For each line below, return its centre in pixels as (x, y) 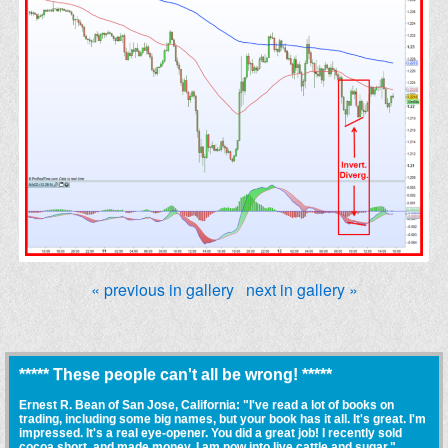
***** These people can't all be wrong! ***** (175, 375)
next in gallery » (301, 290)
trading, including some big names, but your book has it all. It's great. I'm (222, 419)
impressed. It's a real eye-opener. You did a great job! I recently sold (210, 433)
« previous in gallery (162, 290)
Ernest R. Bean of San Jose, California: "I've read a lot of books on (206, 405)
